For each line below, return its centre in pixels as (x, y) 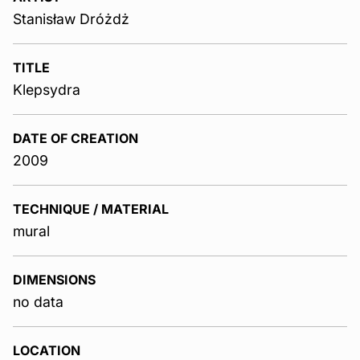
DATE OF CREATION (76, 138)
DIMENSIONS (54, 279)
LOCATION (47, 350)
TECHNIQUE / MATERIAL (91, 209)
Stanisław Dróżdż (71, 18)
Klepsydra (47, 89)
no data (38, 301)
